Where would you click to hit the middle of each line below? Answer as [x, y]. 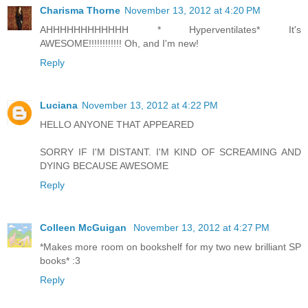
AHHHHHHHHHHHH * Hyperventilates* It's [170, 30]
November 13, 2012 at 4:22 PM [150, 105]
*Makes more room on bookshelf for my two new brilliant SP [170, 246]
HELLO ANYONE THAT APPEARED [117, 124]
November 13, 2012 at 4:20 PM [192, 10]
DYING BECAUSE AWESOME [104, 165]
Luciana [59, 105]
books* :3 [60, 260]
